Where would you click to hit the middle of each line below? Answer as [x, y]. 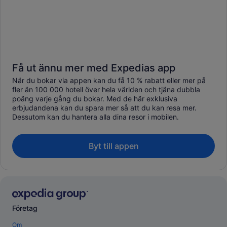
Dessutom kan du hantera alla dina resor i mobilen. [96, 117]
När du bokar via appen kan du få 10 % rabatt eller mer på [109, 80]
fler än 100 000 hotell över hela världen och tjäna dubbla [106, 89]
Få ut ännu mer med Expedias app [94, 68]
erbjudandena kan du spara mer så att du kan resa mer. [104, 107]
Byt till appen [113, 146]
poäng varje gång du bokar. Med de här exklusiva [95, 98]
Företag [25, 208]
